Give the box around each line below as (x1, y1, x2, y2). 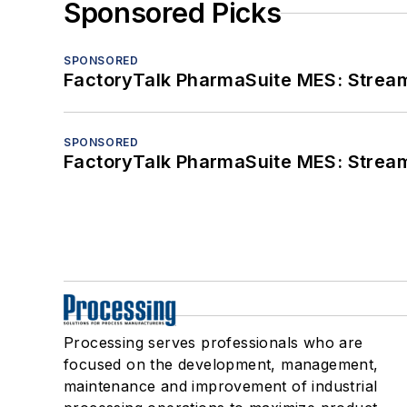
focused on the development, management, (64, 355, 379, 373)
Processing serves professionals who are (64, 333, 363, 352)
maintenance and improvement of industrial (64, 377, 378, 395)
